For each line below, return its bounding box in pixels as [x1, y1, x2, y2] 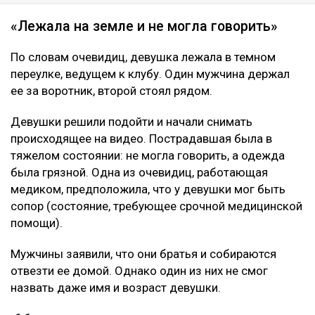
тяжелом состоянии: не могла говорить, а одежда [11, 148, 285, 163]
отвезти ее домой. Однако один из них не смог [11, 264, 268, 278]
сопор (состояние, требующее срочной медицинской [11, 199, 302, 214]
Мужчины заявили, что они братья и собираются [11, 247, 276, 262]
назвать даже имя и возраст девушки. [11, 281, 221, 295]
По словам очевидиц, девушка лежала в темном [11, 50, 276, 65]
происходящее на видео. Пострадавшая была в [11, 131, 272, 146]
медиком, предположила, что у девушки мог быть [11, 182, 285, 197]
